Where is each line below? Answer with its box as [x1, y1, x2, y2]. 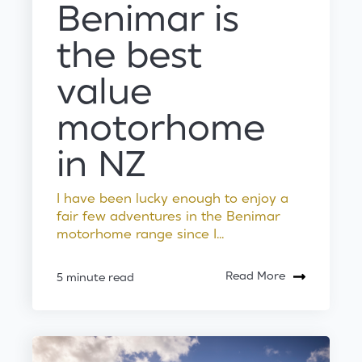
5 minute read [57, 271, 134, 284]
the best [57, 37, 202, 74]
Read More [225, 270, 285, 282]
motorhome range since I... [57, 227, 224, 241]
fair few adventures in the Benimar [57, 209, 280, 223]
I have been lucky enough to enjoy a [57, 192, 288, 205]
